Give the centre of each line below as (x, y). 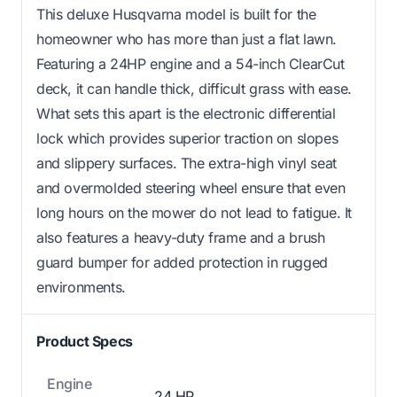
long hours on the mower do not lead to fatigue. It (195, 212)
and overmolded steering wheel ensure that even (191, 187)
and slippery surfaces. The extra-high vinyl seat (187, 163)
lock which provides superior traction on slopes (187, 138)
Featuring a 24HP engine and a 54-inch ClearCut (191, 63)
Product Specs (85, 341)
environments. (81, 287)
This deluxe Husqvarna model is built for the (176, 14)
